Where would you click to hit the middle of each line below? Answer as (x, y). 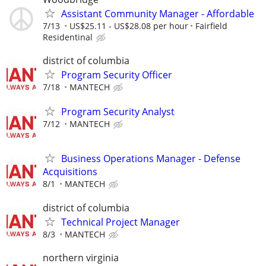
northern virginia (81, 257)
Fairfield (211, 26)
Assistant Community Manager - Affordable (158, 13)
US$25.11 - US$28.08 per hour (129, 26)
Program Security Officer (117, 75)
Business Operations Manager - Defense (151, 159)
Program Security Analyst (118, 112)
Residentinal (68, 37)
